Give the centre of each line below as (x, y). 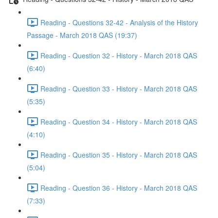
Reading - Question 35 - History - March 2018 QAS (119, 154)
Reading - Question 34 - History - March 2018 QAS (119, 121)
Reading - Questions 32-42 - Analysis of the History (119, 22)
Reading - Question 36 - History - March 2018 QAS (119, 188)
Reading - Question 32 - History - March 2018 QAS (119, 55)
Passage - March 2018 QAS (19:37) (82, 35)
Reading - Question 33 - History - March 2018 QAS (119, 88)
